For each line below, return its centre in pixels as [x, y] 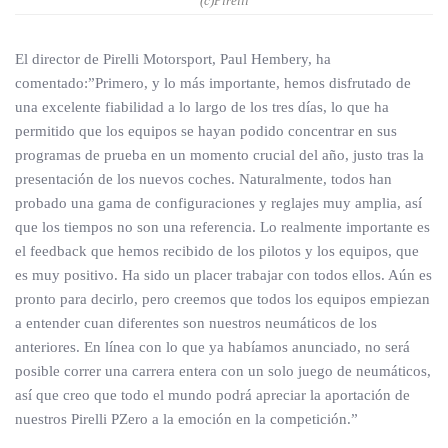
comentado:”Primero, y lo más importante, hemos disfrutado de [213, 83]
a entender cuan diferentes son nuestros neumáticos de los [196, 323]
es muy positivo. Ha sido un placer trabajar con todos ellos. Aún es [223, 275]
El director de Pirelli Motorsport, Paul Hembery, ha [173, 59]
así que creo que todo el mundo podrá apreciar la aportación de [212, 395]
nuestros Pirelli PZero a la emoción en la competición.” [186, 419]
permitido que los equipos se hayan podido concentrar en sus [206, 131]
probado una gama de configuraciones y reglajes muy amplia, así [218, 203]
